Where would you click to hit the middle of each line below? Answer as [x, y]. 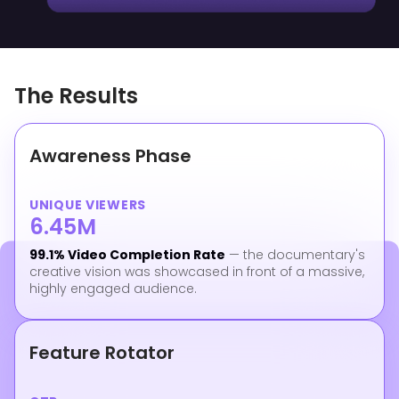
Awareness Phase [110, 156]
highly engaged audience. [113, 289]
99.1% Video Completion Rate [127, 255]
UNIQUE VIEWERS [88, 205]
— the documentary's [295, 255]
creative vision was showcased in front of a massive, [197, 272]
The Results [76, 96]
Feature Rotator [102, 353]
